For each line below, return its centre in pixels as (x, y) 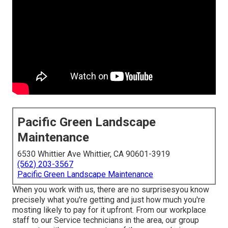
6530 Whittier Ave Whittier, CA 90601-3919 (94, 154)
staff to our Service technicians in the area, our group (106, 220)
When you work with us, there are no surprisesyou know (111, 190)
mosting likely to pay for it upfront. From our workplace (109, 210)
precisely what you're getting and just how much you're (109, 200)
